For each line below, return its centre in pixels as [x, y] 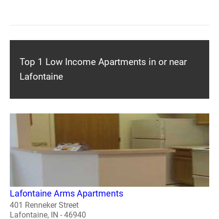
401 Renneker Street [44, 205]
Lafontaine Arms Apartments [66, 193]
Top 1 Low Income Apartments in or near [103, 62]
